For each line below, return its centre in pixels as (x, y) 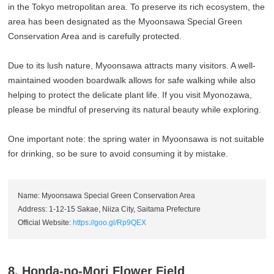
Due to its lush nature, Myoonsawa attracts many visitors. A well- (132, 66)
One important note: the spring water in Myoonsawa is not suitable (136, 139)
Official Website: (46, 223)
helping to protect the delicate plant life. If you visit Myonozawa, (130, 95)
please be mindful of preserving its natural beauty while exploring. (135, 110)
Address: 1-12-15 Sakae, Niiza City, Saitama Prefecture (109, 209)
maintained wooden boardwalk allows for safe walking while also (132, 80)
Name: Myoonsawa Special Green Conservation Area (107, 196)
